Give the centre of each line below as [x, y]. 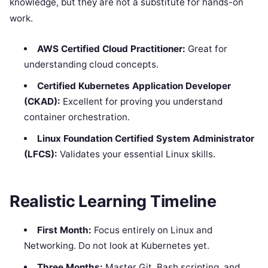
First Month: [64, 230]
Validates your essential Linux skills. [137, 154]
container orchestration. [77, 117]
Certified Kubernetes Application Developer [134, 86]
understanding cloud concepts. [92, 64]
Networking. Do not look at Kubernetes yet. [117, 245]
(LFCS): [41, 154]
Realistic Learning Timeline [113, 202]
